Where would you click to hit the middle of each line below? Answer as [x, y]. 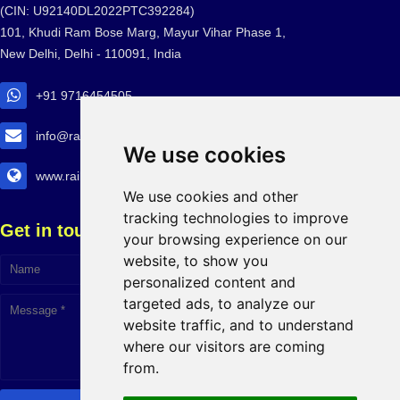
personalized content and [209, 282]
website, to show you [195, 261]
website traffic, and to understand [238, 325]
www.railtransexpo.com [101, 175]
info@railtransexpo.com [103, 135]
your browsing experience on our [235, 239]
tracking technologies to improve [235, 218]
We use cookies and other [210, 196]
